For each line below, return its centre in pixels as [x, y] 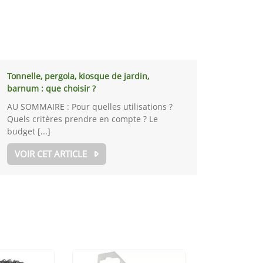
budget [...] [29, 131]
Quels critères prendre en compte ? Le [83, 119]
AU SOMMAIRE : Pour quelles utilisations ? [90, 107]
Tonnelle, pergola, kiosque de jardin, [78, 76]
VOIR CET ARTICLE [51, 154]
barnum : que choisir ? [52, 88]
